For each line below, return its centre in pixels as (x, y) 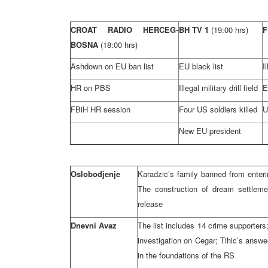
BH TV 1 (195, 30)
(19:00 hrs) (230, 30)
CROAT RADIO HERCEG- (124, 30)
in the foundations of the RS (186, 255)
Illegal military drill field (218, 88)
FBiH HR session (100, 109)
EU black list (201, 66)
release (150, 204)
